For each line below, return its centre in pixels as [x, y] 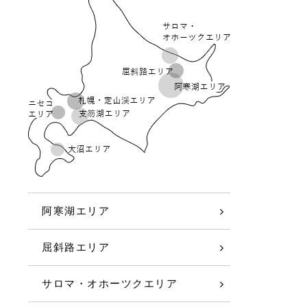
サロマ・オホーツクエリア [110, 284]
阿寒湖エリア [76, 211]
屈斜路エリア [76, 247]
